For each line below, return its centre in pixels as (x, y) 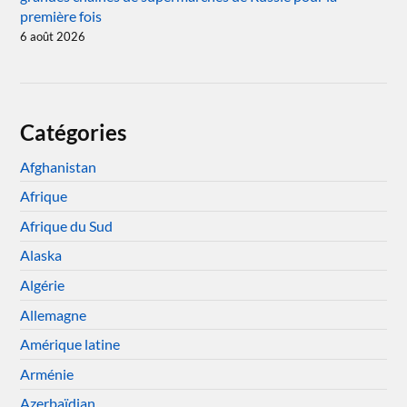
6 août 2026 (53, 36)
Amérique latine (70, 344)
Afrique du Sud (67, 225)
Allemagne (54, 314)
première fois (61, 15)
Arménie (47, 373)
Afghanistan (59, 166)
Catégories (74, 132)
